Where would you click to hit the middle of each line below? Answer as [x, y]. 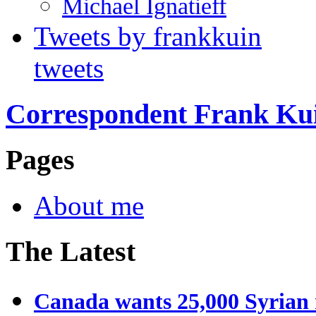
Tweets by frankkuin [148, 36]
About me [89, 205]
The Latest [71, 251]
